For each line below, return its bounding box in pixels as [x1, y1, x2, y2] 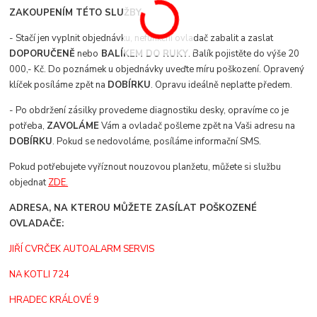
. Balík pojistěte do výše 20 [188, 47, 300, 60]
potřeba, [9, 119, 47, 132]
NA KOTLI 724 [9, 267, 70, 281]
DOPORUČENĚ [9, 47, 76, 60]
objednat [9, 175, 49, 189]
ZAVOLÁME [47, 119, 100, 132]
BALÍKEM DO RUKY [98, 47, 189, 60]
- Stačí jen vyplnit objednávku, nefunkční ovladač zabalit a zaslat [9, 31, 274, 45]
